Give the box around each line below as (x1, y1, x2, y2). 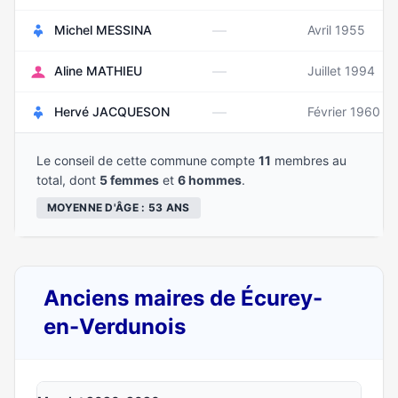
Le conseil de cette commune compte (36, 153, 259, 168)
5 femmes (99, 172, 159, 187)
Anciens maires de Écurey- (44, 285, 322, 311)
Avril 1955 (307, 22, 365, 37)
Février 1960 (307, 104, 380, 119)
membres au (271, 153, 346, 168)
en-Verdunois (44, 314, 186, 339)
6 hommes (178, 172, 242, 187)
